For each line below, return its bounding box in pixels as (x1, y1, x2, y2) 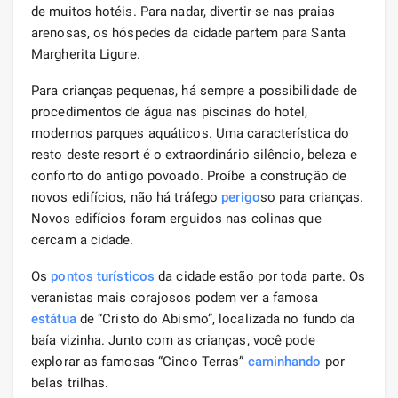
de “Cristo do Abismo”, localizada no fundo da (76, 310, 355, 327)
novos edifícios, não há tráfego (31, 188, 222, 205)
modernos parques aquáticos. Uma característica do (31, 124, 349, 141)
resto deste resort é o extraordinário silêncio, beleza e (31, 146, 357, 163)
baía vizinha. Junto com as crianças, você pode (31, 331, 315, 348)
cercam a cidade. (31, 231, 134, 248)
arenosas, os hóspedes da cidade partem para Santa (31, 24, 346, 41)
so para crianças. (259, 188, 364, 205)
